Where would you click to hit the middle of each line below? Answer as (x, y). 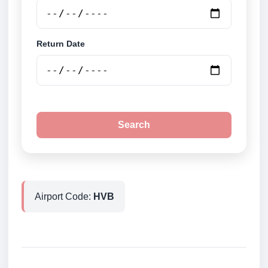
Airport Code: (64, 197)
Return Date (61, 44)
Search (134, 125)
